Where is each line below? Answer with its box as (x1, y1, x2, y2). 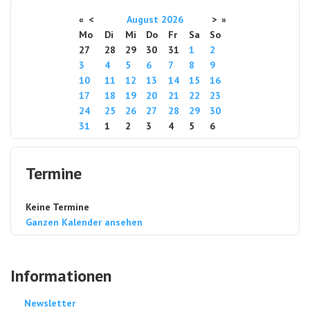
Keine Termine (26, 201, 89, 214)
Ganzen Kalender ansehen (26, 216, 143, 229)
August (127, 13, 158, 26)
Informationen (10, 265, 111, 287)
